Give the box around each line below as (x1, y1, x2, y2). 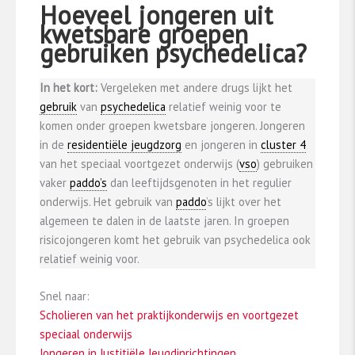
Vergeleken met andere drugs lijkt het (97, 79, 292, 95)
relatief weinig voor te (166, 98, 281, 114)
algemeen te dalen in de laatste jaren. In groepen (40, 212, 289, 228)
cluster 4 (261, 136, 306, 152)
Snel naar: (40, 288, 90, 304)
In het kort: (40, 79, 97, 95)
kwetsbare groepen (40, 17, 248, 51)
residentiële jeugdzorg (67, 136, 181, 152)
